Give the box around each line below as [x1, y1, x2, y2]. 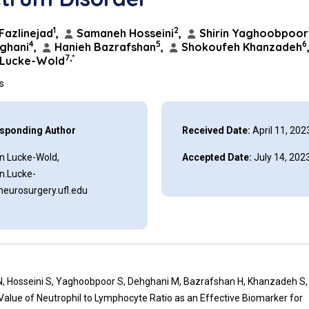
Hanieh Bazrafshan [52, 40, 157, 54]
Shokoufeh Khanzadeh [179, 40, 303, 54]
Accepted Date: [181, 152, 252, 163]
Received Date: [181, 125, 250, 136]
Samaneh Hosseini [74, 26, 175, 40]
